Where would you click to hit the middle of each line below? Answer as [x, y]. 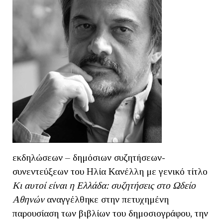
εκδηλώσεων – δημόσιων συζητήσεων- [89, 157]
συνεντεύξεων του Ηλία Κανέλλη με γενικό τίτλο [110, 171]
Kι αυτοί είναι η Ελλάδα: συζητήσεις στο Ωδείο [104, 185]
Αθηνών [28, 199]
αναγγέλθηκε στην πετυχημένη [107, 199]
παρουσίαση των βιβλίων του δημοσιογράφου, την [110, 213]
